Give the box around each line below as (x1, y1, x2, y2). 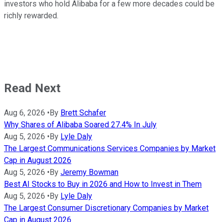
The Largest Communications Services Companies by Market (4, 144, 216, 154)
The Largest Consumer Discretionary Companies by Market (4, 203, 209, 213)
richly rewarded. (4, 11, 58, 21)
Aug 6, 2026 (4, 108, 45, 118)
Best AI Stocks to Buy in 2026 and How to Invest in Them (4, 179, 202, 189)
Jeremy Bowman (60, 167, 118, 177)
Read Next (4, 81, 60, 96)
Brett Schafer (60, 108, 106, 118)
